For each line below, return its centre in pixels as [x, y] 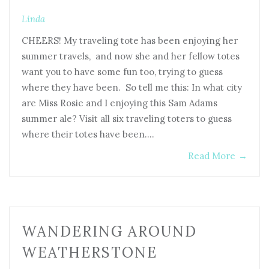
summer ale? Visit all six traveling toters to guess [127, 119]
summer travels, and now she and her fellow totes [131, 56]
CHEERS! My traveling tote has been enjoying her [130, 41]
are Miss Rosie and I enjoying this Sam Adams [119, 103]
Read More [212, 156]
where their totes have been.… [88, 134]
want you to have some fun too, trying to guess [122, 72]
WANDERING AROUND [109, 232]
